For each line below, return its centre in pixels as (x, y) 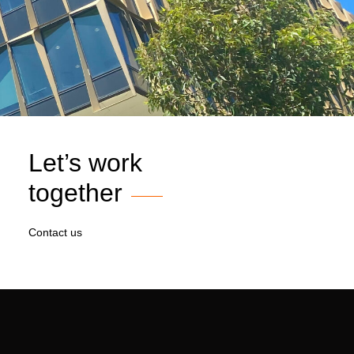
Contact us (56, 232)
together (76, 193)
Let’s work (86, 163)
